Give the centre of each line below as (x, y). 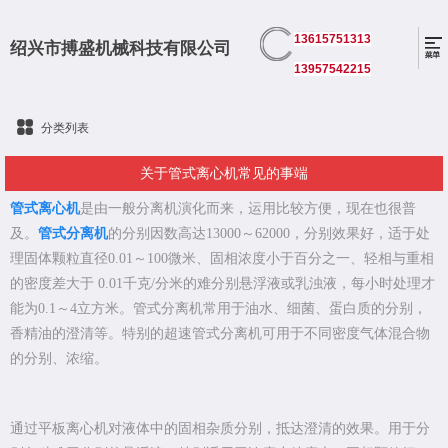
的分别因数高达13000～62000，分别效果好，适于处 (269, 234)
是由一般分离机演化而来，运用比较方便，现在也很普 (248, 209)
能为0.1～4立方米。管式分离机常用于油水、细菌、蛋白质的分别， (218, 309)
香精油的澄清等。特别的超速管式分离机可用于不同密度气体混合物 (220, 334)
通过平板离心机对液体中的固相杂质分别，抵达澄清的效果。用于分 (220, 429)
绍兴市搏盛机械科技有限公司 (120, 46)
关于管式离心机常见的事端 (224, 174)
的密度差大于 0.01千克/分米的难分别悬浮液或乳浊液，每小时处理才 (222, 284)
